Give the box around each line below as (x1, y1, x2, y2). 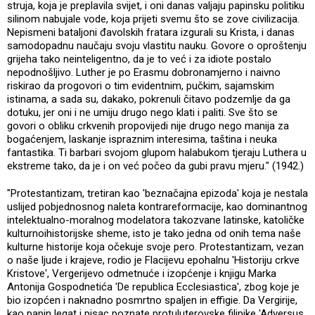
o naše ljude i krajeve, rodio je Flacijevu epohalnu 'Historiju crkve (7, 253, 300, 266)
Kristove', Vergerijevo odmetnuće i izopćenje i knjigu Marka (7, 266, 276, 280)
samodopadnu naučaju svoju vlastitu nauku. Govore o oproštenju (7, 39, 307, 52)
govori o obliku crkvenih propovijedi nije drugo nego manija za (7, 119, 289, 132)
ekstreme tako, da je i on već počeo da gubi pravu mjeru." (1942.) (7, 159, 307, 172)
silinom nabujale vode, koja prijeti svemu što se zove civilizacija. (7, 12, 300, 25)
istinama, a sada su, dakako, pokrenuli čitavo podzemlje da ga (7, 92, 290, 105)
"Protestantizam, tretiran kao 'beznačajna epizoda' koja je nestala (7, 186, 308, 200)
